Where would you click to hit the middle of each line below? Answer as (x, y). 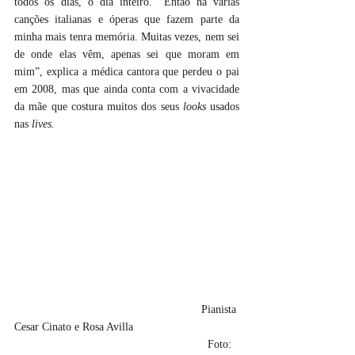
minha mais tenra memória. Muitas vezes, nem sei (127, 37)
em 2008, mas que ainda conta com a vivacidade (127, 90)
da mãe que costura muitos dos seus (99, 107)
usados (222, 107)
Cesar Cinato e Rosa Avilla (74, 326)
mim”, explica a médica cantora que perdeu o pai (127, 72)
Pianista (108, 309)
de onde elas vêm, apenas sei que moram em (127, 55)
